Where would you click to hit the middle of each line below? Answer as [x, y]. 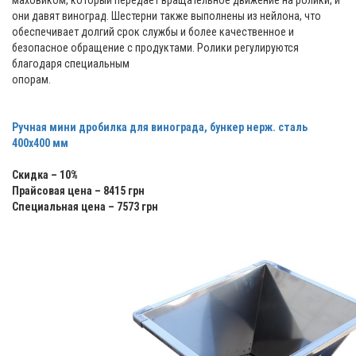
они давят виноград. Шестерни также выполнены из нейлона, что [166, 16]
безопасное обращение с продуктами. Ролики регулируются [155, 48]
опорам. [31, 80]
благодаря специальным [71, 64]
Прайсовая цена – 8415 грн [78, 191]
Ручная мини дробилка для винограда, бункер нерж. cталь [160, 128]
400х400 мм [40, 143]
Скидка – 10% [45, 175]
